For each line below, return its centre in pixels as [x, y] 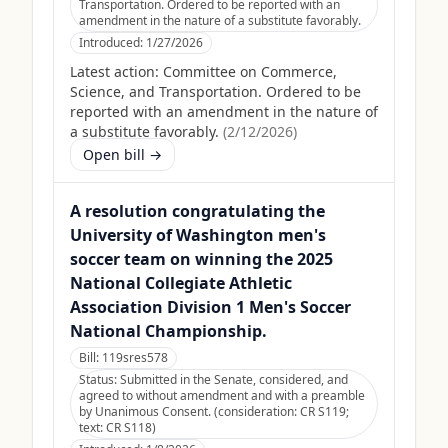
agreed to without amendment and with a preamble [222, 395]
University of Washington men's [198, 235]
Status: [99, 379]
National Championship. [168, 331]
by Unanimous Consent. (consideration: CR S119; [214, 411]
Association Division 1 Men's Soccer [210, 307]
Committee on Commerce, [250, 71]
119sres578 [135, 357]
